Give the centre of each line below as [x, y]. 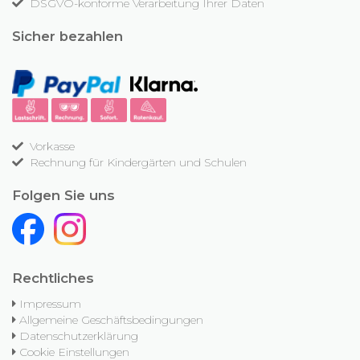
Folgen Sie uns [63, 196]
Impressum [50, 304]
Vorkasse [51, 147]
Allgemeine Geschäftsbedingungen [111, 320]
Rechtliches [53, 278]
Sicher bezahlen [67, 37]
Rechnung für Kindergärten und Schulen [137, 163]
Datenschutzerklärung [79, 336]
